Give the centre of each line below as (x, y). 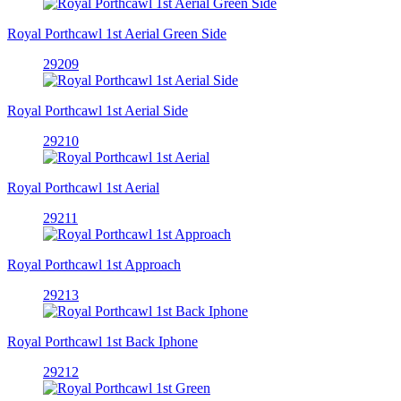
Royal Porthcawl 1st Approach (94, 264)
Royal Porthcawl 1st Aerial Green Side (117, 33)
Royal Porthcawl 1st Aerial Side (98, 110)
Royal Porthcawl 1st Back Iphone (102, 341)
